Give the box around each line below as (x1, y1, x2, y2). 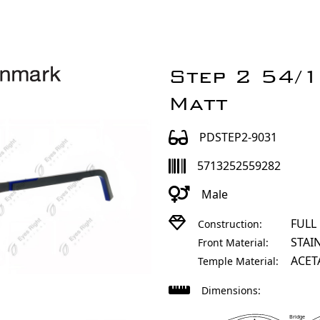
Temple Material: (198, 254, 279, 268)
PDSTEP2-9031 (199, 129, 277, 145)
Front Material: (198, 236, 269, 249)
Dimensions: (201, 284, 261, 297)
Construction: (198, 217, 262, 231)
